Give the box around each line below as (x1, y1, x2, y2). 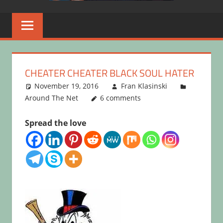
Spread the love (24, 117, 86, 129)
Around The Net (24, 93, 78, 103)
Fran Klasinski (120, 81, 167, 91)
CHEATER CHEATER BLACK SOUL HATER (24, 65, 194, 81)
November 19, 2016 (34, 81, 99, 91)
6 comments (100, 93, 141, 103)
